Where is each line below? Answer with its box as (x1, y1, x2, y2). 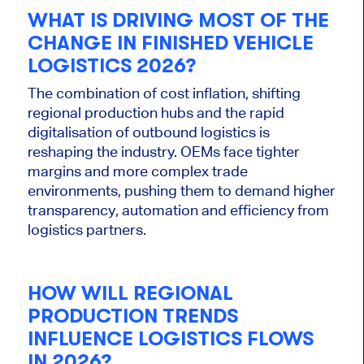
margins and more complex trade (27, 162, 248, 180)
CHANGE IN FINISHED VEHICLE (27, 32, 314, 55)
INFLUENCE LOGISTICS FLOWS (27, 327, 314, 351)
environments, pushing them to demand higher (27, 181, 336, 199)
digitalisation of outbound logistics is (27, 123, 270, 141)
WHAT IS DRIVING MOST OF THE (27, 9, 329, 32)
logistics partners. (27, 220, 146, 238)
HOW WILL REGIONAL (27, 282, 233, 305)
